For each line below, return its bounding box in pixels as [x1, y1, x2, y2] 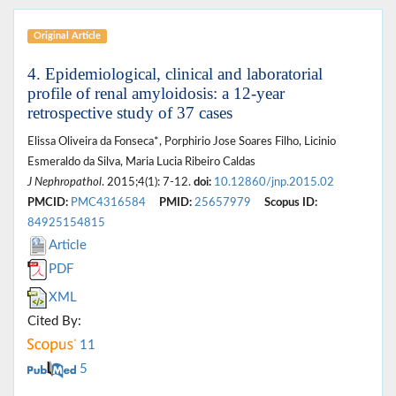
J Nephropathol [27, 176, 102, 187]
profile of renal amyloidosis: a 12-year [27, 83, 285, 103]
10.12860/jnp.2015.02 [214, 176, 334, 187]
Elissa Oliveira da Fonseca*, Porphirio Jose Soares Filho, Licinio [27, 135, 336, 147]
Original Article [33, 30, 101, 41]
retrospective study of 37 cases [27, 103, 232, 122]
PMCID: [27, 196, 68, 208]
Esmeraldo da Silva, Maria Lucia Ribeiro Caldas [27, 156, 255, 167]
